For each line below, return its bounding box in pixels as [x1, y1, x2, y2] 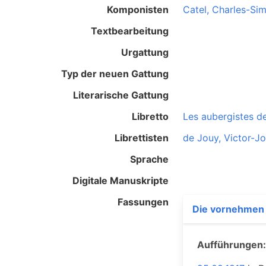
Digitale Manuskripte [72, 175, 169, 186]
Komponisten [107, 4, 169, 15]
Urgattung [121, 46, 169, 58]
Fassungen [118, 196, 169, 208]
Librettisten [115, 132, 169, 144]
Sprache [130, 153, 169, 165]
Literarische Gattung [73, 89, 169, 101]
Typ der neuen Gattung [61, 68, 169, 80]
